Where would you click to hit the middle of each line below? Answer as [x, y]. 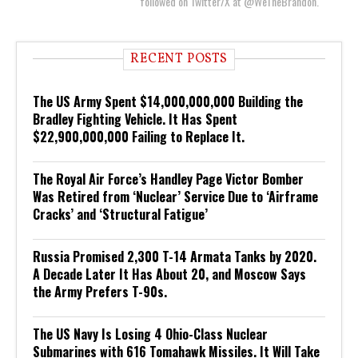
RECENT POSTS [179, 60]
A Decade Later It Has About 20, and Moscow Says [169, 274]
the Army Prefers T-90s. [100, 292]
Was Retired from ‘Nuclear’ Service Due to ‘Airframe [175, 197]
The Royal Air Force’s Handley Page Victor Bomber [168, 179]
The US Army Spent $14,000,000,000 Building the [168, 102]
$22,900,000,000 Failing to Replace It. [139, 137]
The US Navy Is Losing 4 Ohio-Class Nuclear [150, 334]
